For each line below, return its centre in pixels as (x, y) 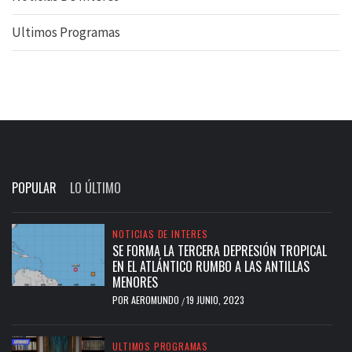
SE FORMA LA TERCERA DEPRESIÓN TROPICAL (220, 250)
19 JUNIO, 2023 (216, 299)
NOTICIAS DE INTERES (160, 233)
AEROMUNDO (157, 299)
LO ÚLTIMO (95, 187)
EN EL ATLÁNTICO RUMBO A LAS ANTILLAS (211, 266)
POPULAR (34, 187)
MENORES (136, 282)
